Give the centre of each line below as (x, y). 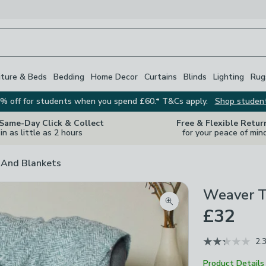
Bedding (69, 77)
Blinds (195, 77)
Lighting (229, 77)
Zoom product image (212, 208)
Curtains (161, 77)
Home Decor (114, 77)
